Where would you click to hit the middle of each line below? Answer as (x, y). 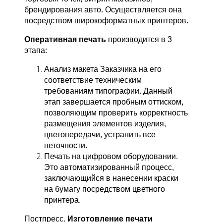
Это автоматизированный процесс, (109, 167)
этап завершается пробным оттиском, (114, 102)
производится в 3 (139, 40)
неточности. (66, 146)
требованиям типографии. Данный (109, 91)
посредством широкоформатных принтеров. (107, 21)
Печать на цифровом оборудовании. (111, 157)
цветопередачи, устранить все (100, 135)
